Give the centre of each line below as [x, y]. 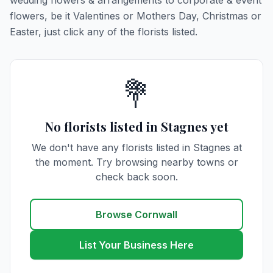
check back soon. [136, 177]
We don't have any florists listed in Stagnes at [136, 147]
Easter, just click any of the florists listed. [104, 32]
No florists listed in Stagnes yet [136, 126]
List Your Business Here [136, 245]
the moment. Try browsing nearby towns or [136, 162]
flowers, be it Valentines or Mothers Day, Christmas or [136, 16]
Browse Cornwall [136, 214]
